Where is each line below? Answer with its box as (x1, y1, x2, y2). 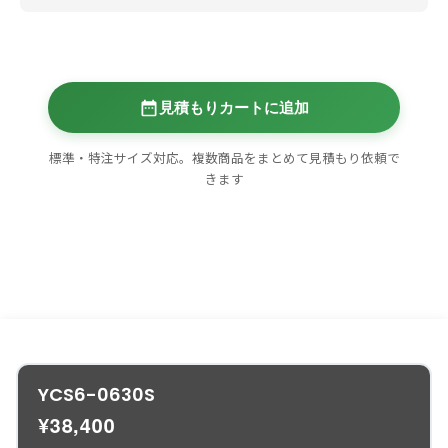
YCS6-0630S (38, 381, 155, 413)
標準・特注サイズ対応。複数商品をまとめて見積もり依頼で (48, 148, 400, 168)
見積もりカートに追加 (159, 99, 309, 117)
